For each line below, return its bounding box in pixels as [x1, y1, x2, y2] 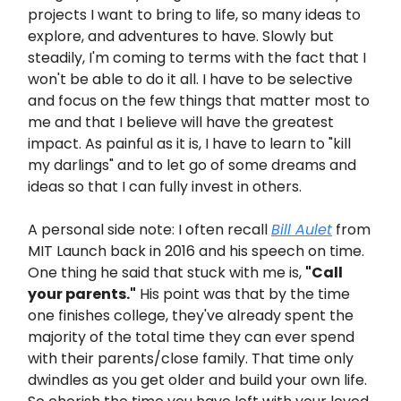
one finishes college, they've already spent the [28, 305, 354, 326]
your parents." [28, 284, 136, 304]
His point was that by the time [136, 284, 350, 304]
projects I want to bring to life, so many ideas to [28, 4, 361, 25]
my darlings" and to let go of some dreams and [28, 155, 356, 175]
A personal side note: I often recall [28, 219, 271, 240]
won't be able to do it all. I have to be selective [28, 69, 353, 90]
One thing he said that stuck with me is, [28, 262, 305, 283]
